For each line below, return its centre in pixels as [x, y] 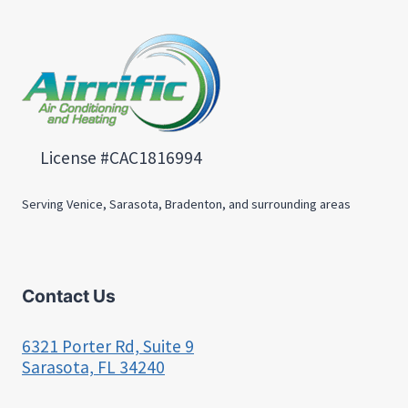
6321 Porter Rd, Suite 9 [108, 347]
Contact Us [69, 296]
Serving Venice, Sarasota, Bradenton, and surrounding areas [186, 204]
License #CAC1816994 [121, 158]
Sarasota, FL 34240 [93, 367]
